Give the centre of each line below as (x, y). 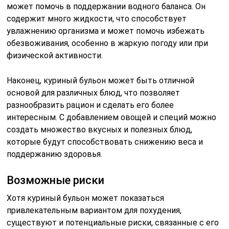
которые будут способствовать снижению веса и (105, 142)
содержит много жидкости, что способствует (97, 18)
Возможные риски (56, 180)
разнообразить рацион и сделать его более (90, 105)
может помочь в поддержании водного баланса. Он (106, 6)
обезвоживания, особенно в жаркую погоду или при (108, 43)
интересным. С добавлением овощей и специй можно (112, 117)
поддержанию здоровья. (55, 154)
